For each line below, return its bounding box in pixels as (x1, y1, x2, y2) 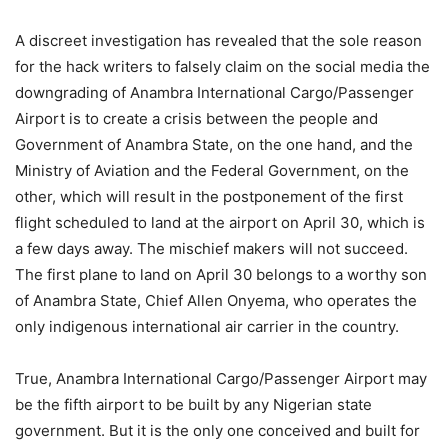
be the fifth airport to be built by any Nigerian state (15, 395, 372, 414)
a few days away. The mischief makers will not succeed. (15, 239, 408, 258)
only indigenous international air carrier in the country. (15, 317, 399, 336)
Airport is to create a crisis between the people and (15, 109, 378, 128)
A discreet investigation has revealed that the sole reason (15, 31, 422, 50)
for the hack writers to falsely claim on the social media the (15, 57, 430, 76)
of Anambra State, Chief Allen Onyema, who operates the (15, 291, 417, 310)
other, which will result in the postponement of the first (15, 187, 403, 206)
